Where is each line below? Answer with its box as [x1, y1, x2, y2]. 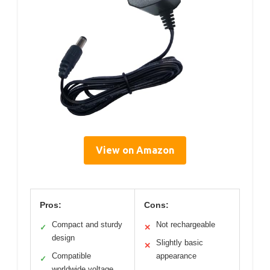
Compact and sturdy [52, 220, 122, 230]
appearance [156, 251, 196, 261]
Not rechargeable [156, 220, 215, 230]
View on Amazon [96, 145, 174, 156]
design [52, 233, 75, 243]
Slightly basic [156, 238, 203, 248]
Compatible [52, 251, 91, 261]
